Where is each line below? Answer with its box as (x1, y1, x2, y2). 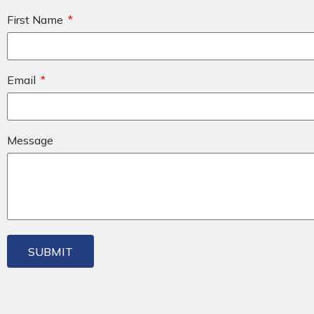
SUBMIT (28, 244, 73, 259)
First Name (7, 13, 66, 27)
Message (7, 133, 53, 148)
